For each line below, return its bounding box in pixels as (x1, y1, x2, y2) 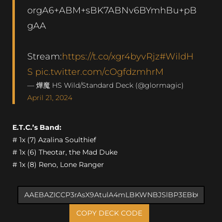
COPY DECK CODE (76, 208, 142, 218)
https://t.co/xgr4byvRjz (62, 51, 160, 61)
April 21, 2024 (27, 93, 72, 102)
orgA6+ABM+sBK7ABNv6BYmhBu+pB (27, 4, 197, 15)
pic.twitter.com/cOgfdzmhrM (35, 66, 164, 77)
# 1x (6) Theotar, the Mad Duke (12, 147, 117, 157)
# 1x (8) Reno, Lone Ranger (12, 160, 104, 169)
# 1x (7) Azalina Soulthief (12, 135, 96, 144)
